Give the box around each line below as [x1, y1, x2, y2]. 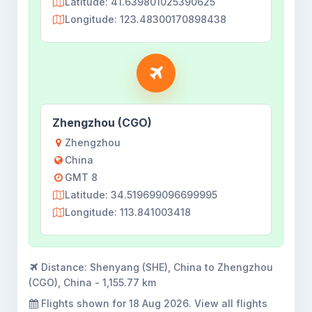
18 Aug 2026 [129, 297, 189, 309]
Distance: [38, 261, 90, 273]
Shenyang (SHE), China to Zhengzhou [90, 261, 273, 273]
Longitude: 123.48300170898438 [65, 13, 226, 25]
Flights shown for [38, 297, 129, 309]
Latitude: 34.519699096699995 [65, 189, 217, 201]
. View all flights [189, 297, 267, 309]
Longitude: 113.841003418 [65, 206, 191, 218]
